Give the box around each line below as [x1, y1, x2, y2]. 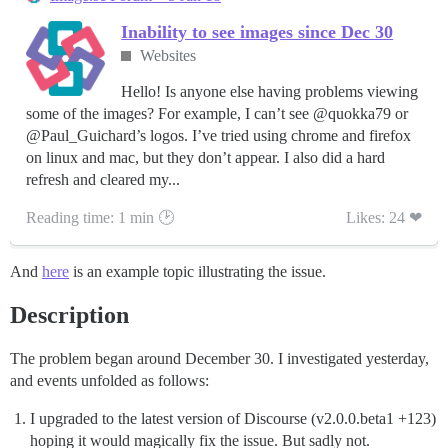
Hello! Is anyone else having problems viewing [121, 83, 419, 101]
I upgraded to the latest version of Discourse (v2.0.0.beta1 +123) [30, 410, 436, 428]
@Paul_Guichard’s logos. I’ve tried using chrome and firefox [26, 127, 411, 145]
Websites [140, 47, 197, 65]
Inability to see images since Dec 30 [121, 22, 394, 42]
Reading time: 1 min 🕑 [26, 209, 174, 227]
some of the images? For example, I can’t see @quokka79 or [26, 105, 408, 123]
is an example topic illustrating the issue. [69, 263, 326, 281]
